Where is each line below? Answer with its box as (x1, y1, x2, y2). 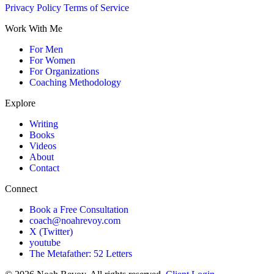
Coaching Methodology (29, 76, 121, 87)
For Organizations (29, 65, 99, 76)
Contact (29, 162, 59, 173)
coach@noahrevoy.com (29, 215, 120, 226)
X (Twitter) (29, 226, 73, 237)
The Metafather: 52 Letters (29, 248, 132, 259)
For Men (29, 43, 63, 54)
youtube (29, 237, 61, 248)
